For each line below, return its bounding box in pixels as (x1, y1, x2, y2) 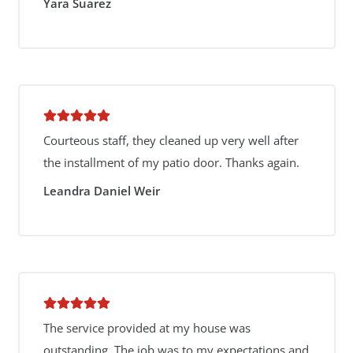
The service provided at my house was (43, 320, 251, 336)
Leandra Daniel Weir (43, 182, 160, 199)
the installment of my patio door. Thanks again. (43, 154, 299, 170)
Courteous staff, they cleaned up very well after (43, 132, 299, 148)
